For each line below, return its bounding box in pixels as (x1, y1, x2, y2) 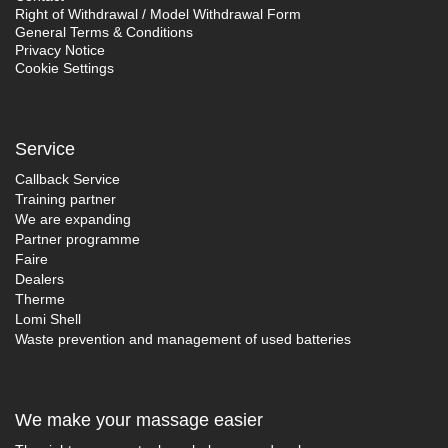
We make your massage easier (15, 409, 263, 430)
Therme (15, 290, 65, 307)
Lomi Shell (15, 310, 81, 327)
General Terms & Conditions (15, 23, 193, 40)
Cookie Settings (15, 59, 114, 76)
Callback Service (15, 170, 120, 187)
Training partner (15, 190, 116, 207)
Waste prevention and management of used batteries (15, 330, 351, 347)
